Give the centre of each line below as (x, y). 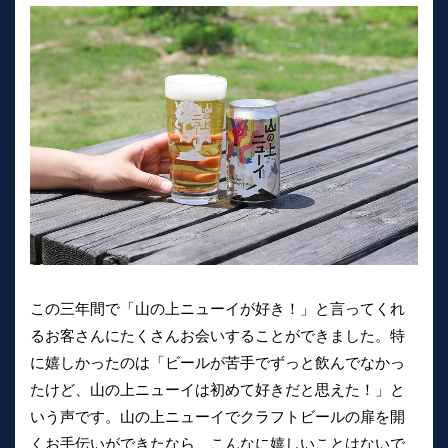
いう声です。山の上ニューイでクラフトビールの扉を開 (217, 416)
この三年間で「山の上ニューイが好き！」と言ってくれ (217, 308)
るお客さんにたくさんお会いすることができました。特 (217, 335)
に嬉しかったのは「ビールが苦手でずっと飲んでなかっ (217, 362)
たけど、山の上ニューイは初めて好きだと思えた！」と (217, 389)
